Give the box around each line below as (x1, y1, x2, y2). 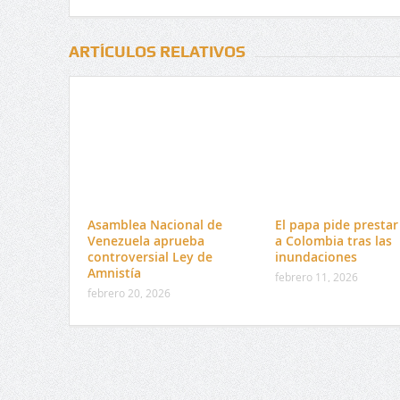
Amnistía (87, 264, 141, 282)
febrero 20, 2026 (87, 286, 171, 301)
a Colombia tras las (274, 232, 392, 250)
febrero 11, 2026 (274, 270, 358, 285)
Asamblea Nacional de (87, 216, 222, 234)
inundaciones (274, 248, 357, 266)
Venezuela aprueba (87, 232, 204, 250)
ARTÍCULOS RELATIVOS (68, 42, 246, 62)
